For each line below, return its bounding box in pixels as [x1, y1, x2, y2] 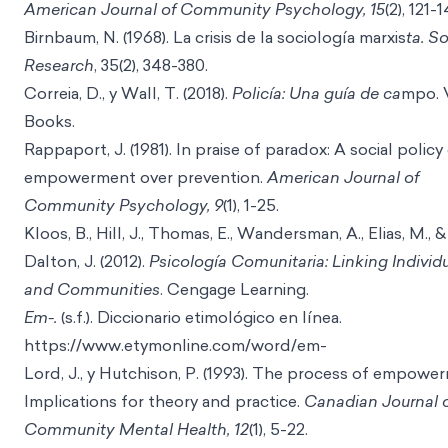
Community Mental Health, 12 [24, 418, 249, 440]
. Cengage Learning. [160, 278, 309, 300]
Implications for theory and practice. [24, 390, 304, 412]
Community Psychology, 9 [24, 194, 223, 216]
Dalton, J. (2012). [24, 250, 149, 272]
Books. [24, 110, 75, 132]
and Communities [24, 278, 160, 300]
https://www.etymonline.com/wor [24, 334, 280, 356]
